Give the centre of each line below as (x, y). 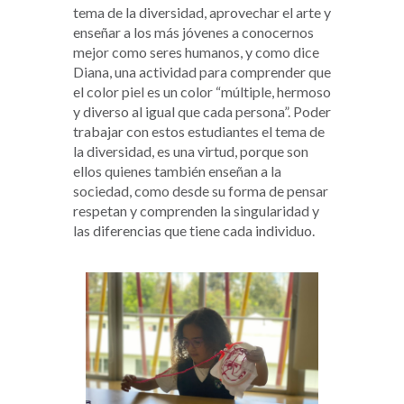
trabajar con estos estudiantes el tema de (198, 132)
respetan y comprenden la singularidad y (196, 211)
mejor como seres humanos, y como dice (196, 52)
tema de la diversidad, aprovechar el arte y (202, 13)
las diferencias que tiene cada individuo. (195, 231)
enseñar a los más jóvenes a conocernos (193, 32)
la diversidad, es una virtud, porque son (190, 151)
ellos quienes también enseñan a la (177, 171)
